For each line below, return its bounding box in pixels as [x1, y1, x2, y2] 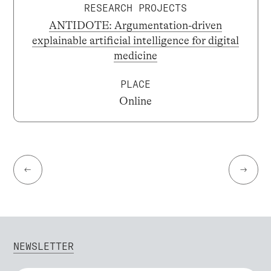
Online [119, 94, 152, 107]
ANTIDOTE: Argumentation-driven [49, 19, 222, 31]
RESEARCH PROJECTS [84, 2, 187, 15]
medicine [114, 49, 157, 62]
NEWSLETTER [13, 240, 74, 252]
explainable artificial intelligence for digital [32, 34, 239, 47]
